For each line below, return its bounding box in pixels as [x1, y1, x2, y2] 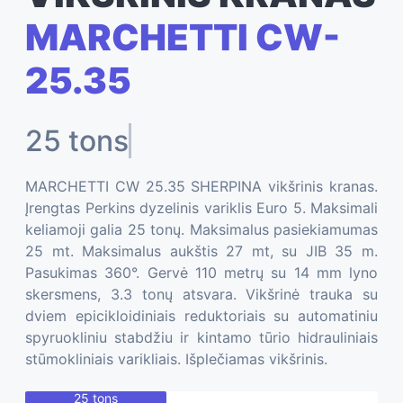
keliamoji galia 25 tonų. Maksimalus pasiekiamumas [25, 220, 378, 239]
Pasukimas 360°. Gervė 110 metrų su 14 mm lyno [25, 264, 378, 282]
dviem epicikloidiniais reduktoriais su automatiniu [25, 307, 378, 326]
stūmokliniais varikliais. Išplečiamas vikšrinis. [25, 350, 327, 369]
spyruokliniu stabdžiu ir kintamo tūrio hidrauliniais [25, 328, 378, 347]
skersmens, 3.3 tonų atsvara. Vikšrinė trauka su [25, 285, 378, 304]
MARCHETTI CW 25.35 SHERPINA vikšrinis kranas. [25, 177, 378, 196]
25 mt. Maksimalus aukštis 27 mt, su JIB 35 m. [25, 242, 378, 261]
